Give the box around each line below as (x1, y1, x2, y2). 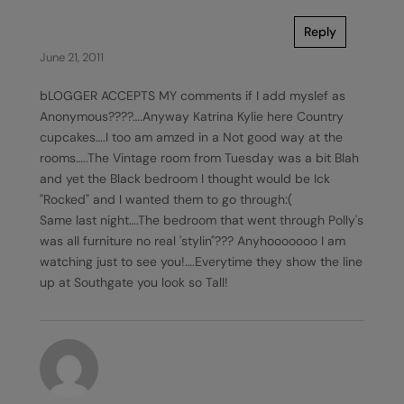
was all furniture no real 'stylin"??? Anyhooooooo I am (40, 233, 345, 249)
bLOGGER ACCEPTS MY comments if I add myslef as (40, 87, 345, 104)
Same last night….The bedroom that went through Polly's (40, 212, 363, 228)
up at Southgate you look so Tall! (40, 274, 228, 290)
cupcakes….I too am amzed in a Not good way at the (40, 129, 343, 145)
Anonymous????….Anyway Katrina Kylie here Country (40, 108, 344, 124)
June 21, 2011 (40, 50, 104, 65)
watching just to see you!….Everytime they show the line (40, 253, 363, 270)
